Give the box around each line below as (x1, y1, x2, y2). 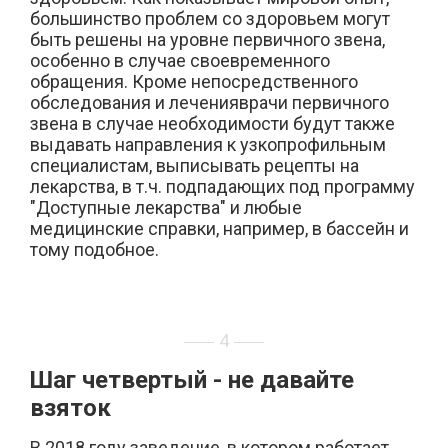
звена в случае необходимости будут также (30, 113, 395, 134)
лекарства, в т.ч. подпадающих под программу (30, 176, 415, 197)
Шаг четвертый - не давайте (30, 366, 354, 394)
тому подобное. (30, 239, 159, 260)
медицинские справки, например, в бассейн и (30, 218, 409, 239)
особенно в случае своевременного (30, 50, 330, 71)
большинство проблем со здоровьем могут (30, 8, 390, 29)
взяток (30, 394, 111, 422)
